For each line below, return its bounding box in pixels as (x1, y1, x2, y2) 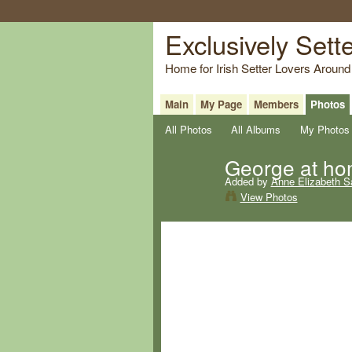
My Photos (299, 121, 350, 137)
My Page (200, 96, 242, 112)
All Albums (231, 121, 281, 137)
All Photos (164, 121, 212, 137)
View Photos (240, 189, 298, 204)
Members (253, 96, 299, 112)
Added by (224, 173, 271, 189)
